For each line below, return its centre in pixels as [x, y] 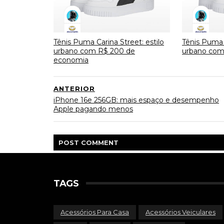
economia [71, 60]
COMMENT [100, 142]
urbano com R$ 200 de [94, 51]
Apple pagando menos [93, 109]
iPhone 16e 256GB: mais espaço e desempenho [136, 100]
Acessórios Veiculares [180, 212]
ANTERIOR [74, 88]
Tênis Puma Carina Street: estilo [109, 42]
